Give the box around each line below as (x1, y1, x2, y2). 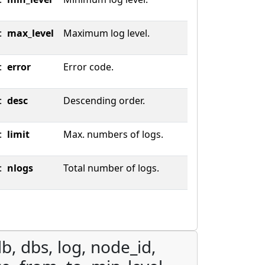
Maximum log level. (63, 27, 150, 40)
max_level (7, 27, 54, 40)
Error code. (63, 60, 114, 73)
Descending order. (63, 94, 145, 107)
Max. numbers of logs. (63, 128, 163, 141)
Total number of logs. (63, 161, 159, 174)
